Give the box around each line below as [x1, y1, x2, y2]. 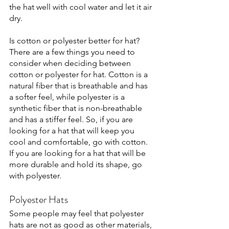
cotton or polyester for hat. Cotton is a [9, 70, 150, 79]
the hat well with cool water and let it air [9, 2, 154, 12]
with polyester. [9, 171, 63, 180]
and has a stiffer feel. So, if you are [9, 114, 135, 124]
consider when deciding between [9, 58, 133, 68]
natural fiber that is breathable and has [9, 81, 150, 90]
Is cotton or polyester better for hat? [9, 36, 140, 45]
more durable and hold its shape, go [9, 159, 144, 169]
